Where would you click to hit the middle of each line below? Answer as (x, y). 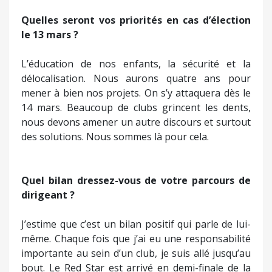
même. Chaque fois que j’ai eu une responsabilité (136, 238)
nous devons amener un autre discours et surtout (136, 122)
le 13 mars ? (50, 34)
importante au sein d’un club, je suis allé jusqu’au (136, 253)
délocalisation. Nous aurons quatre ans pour (136, 78)
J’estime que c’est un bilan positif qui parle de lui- (136, 224)
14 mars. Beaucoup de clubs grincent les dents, (136, 107)
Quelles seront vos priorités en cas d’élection (136, 20)
